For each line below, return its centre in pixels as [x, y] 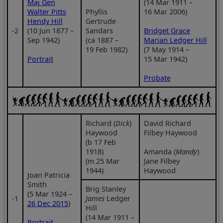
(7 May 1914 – [166, 49]
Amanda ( [160, 151]
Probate [157, 78]
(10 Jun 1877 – [50, 30]
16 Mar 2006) [165, 11]
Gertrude [101, 21]
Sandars [99, 30]
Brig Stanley [106, 189]
